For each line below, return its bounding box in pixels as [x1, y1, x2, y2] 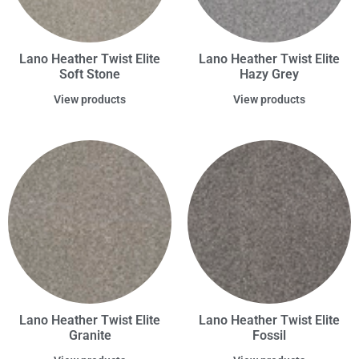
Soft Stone [59, 67, 120, 83]
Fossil [252, 328, 286, 344]
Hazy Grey [240, 67, 299, 83]
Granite [68, 328, 111, 344]
